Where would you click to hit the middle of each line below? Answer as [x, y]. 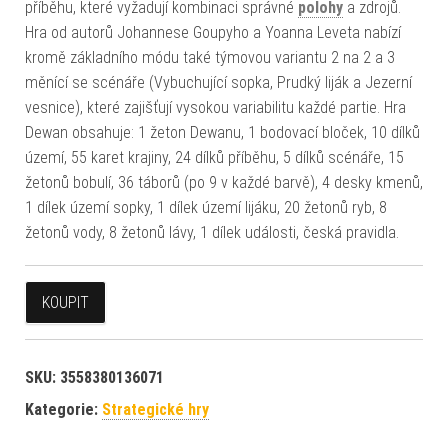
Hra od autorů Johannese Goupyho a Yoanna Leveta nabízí [213, 32]
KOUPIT [65, 302]
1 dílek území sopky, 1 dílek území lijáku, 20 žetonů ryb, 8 [206, 207]
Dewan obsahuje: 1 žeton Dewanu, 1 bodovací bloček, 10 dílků [222, 132]
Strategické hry [155, 409]
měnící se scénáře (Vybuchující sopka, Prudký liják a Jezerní [218, 82]
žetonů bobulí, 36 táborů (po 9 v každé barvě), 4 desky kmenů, [224, 182]
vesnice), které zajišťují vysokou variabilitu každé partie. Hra [215, 107]
